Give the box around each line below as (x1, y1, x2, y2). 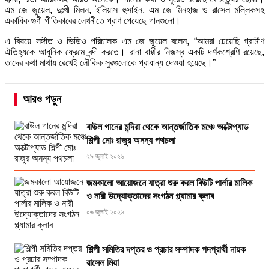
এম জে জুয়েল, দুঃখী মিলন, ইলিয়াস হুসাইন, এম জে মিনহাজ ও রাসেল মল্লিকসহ (5, 5, 264, 16)
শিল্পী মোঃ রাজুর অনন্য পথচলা (86, 135, 175, 146)
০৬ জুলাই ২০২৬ (86, 208, 124, 217)
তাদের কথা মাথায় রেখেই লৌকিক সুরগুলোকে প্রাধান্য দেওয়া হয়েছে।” (5, 58, 216, 68)
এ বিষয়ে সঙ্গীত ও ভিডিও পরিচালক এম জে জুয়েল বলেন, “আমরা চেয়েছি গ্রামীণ (5, 36, 264, 47)
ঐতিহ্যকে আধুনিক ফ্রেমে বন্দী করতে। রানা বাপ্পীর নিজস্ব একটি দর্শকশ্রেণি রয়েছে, (5, 47, 264, 58)
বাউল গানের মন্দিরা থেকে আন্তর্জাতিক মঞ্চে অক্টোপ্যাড (86, 122, 249, 133)
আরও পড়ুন (23, 93, 61, 106)
